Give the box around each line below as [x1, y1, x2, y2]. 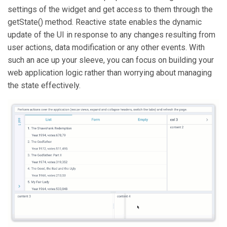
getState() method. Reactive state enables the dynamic [8, 17, 202, 27]
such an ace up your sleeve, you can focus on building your [8, 55, 214, 65]
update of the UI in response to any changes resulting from [8, 30, 215, 40]
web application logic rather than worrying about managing [8, 68, 212, 78]
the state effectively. [8, 81, 81, 91]
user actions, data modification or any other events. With [8, 43, 205, 53]
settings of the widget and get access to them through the [8, 5, 213, 15]
